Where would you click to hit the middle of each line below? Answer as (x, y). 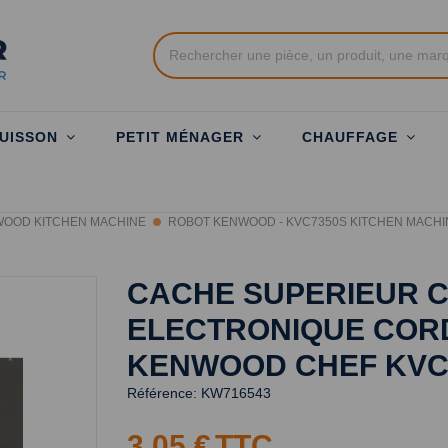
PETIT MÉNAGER (182, 137)
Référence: (162, 393)
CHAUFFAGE (352, 137)
